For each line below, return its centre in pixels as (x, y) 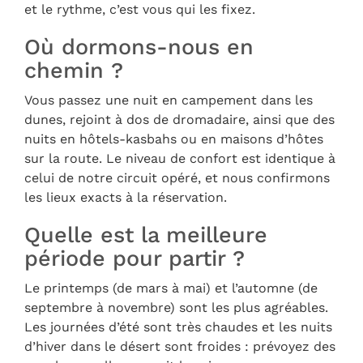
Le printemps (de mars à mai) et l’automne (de (171, 288)
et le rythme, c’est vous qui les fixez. (140, 10)
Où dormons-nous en (139, 47)
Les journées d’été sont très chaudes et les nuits (178, 327)
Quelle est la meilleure (146, 235)
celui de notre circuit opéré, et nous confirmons (177, 178)
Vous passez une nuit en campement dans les (169, 100)
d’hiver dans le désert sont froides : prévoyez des (180, 347)
